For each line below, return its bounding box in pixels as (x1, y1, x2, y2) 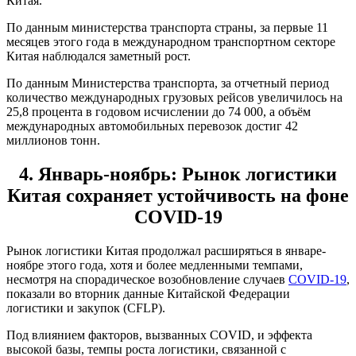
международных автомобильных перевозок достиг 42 (6, 119, 298, 133)
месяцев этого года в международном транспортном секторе (6, 35, 335, 49)
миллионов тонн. (6, 133, 100, 148)
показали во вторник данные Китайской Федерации (6, 287, 290, 301)
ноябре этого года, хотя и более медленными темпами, (6, 258, 303, 273)
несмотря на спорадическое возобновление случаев (6, 273, 288, 287)
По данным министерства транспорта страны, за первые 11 (6, 21, 328, 35)
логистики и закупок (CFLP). (6, 301, 165, 315)
